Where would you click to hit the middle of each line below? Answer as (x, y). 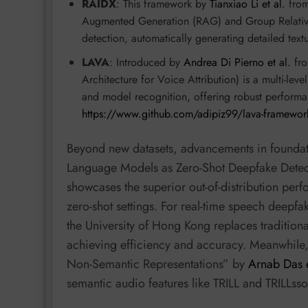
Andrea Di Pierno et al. (237, 63)
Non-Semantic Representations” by (157, 264)
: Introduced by (146, 63)
